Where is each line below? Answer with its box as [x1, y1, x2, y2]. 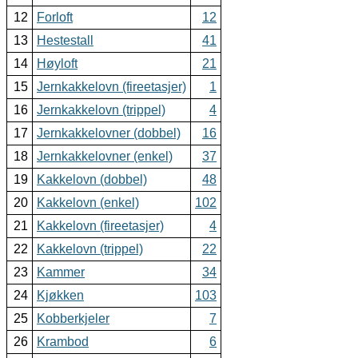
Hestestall [37, 34, 93, 48]
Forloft [37, 10, 73, 25]
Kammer [37, 265, 85, 280]
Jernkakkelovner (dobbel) [37, 126, 181, 141]
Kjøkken [37, 288, 84, 303]
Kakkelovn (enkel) [37, 196, 139, 210]
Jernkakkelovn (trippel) [37, 103, 165, 117]
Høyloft [37, 57, 78, 71]
